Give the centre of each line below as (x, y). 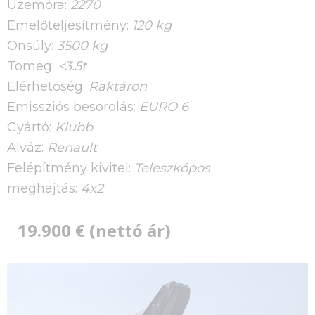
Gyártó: (31, 127)
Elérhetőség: (48, 86)
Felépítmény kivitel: (71, 168)
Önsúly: (32, 46)
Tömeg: (32, 66)
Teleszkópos (172, 168)
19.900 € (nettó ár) (94, 230)
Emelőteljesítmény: (70, 25)
